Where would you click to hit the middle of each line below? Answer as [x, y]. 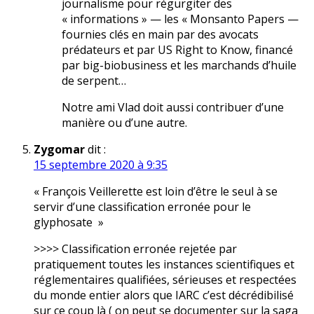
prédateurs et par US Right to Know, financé [177, 50]
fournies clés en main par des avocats [160, 35]
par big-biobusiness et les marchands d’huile [179, 66]
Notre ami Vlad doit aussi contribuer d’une [173, 108]
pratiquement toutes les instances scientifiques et [164, 265]
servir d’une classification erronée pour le [142, 207]
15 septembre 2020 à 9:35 [101, 165]
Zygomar [59, 150]
